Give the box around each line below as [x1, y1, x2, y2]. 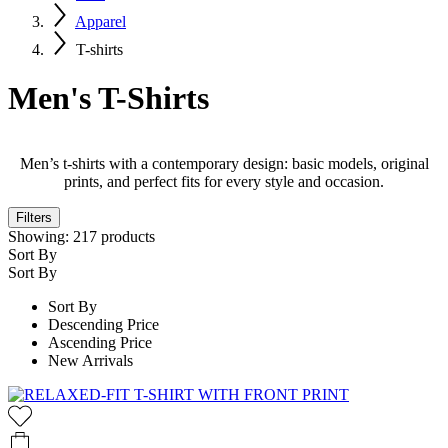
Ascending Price [48, 333, 152, 351]
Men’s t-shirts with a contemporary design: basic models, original [19, 154, 429, 172]
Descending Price [48, 315, 159, 333]
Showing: [8, 227, 69, 245]
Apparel [75, 13, 126, 30]
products [97, 227, 155, 245]
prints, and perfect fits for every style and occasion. [64, 172, 384, 190]
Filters [16, 209, 52, 225]
